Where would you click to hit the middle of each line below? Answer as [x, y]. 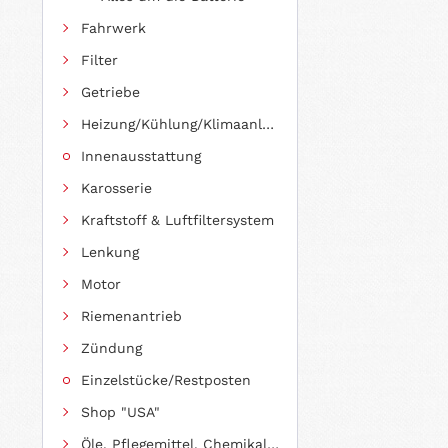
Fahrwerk [113, 27]
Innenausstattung [141, 155]
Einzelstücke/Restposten [166, 379]
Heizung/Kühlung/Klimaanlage [268, 123]
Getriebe [110, 91]
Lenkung [110, 251]
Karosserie [116, 187]
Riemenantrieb [131, 315]
